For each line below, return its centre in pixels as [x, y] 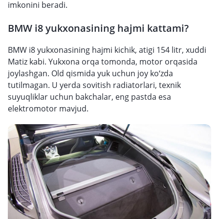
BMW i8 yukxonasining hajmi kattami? [98, 28]
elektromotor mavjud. [48, 109]
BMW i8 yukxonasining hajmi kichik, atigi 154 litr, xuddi [107, 50]
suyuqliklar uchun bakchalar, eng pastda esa [89, 97]
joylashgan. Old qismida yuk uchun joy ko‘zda [90, 73]
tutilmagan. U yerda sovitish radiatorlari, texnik [94, 85]
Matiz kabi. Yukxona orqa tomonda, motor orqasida [103, 62]
